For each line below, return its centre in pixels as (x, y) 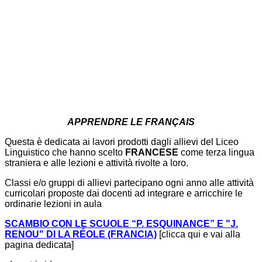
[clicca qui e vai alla (200, 235)
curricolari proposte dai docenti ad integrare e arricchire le (124, 194)
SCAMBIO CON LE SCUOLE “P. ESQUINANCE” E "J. (121, 224)
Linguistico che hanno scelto (65, 153)
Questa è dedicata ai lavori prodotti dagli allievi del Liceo (122, 142)
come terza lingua (216, 153)
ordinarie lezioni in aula (53, 204)
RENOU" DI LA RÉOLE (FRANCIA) (81, 235)
